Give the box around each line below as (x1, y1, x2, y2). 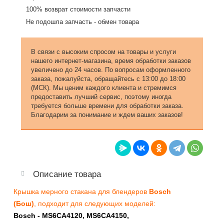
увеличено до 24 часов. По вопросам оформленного (31, 65, 190, 73)
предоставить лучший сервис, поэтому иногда (31, 92, 171, 100)
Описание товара (33, 169, 101, 179)
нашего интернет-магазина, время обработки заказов (31, 56, 191, 64)
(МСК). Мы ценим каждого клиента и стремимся (31, 83, 176, 91)
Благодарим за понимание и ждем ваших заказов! (31, 110, 183, 118)
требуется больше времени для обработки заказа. (31, 101, 183, 109)
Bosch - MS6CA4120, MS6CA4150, (13, 211, 129, 219)
